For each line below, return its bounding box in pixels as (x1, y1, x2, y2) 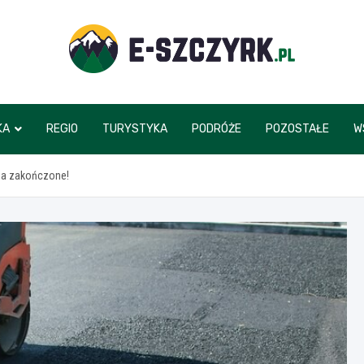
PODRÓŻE (191, 122, 241, 136)
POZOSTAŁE (265, 122, 329, 136)
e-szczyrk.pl (69, 80, 229, 111)
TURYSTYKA (102, 122, 167, 136)
